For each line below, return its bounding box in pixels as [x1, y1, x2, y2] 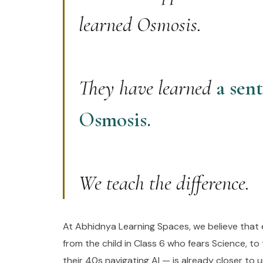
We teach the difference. [79, 170, 249, 195]
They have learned [79, 75, 216, 100]
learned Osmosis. [79, 12, 201, 37]
